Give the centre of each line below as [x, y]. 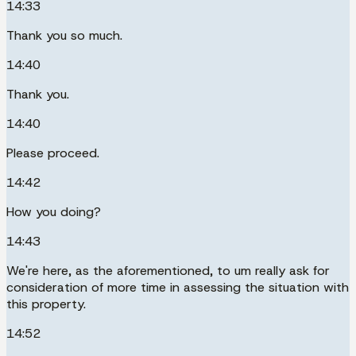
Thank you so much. [64, 35]
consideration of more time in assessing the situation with [178, 287]
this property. [46, 304]
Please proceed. [53, 153]
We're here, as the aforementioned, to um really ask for [168, 270]
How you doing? [54, 211]
